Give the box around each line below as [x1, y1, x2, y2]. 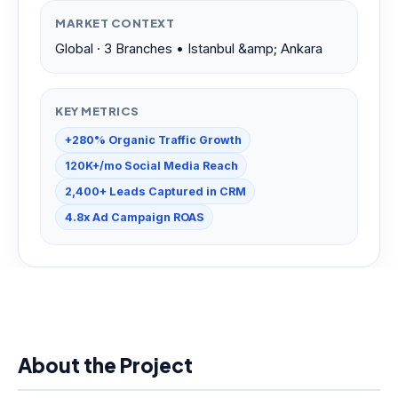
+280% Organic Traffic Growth [64, 132, 242, 147]
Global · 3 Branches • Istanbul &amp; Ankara [55, 40, 322, 57]
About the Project [18, 352, 193, 378]
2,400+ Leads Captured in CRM [64, 184, 246, 198]
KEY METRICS [55, 102, 139, 118]
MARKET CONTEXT [55, 14, 175, 30]
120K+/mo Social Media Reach [64, 158, 238, 172]
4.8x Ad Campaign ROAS [64, 210, 204, 224]
